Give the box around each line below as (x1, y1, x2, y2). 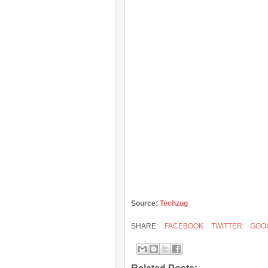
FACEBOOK (163, 222, 203, 230)
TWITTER (209, 222, 242, 230)
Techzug (158, 199, 188, 208)
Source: (131, 199, 158, 208)
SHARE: (131, 222, 160, 230)
